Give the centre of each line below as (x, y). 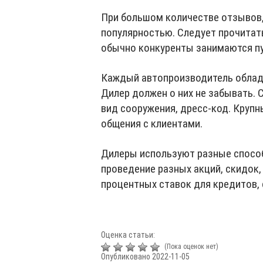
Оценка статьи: (128, 235)
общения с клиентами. (152, 124)
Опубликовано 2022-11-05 (145, 256)
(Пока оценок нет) (190, 247)
